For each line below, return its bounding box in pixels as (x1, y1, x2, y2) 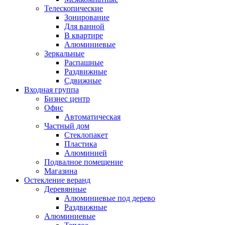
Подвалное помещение (44, 158, 123, 166)
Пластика (64, 140, 97, 148)
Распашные (64, 58, 103, 67)
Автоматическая (64, 113, 121, 121)
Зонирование (64, 13, 109, 22)
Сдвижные (64, 76, 101, 85)
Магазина (44, 167, 77, 175)
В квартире (64, 31, 103, 40)
